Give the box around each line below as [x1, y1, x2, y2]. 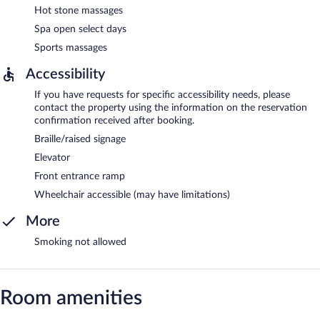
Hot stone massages [34, 5, 123, 16]
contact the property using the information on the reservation [34, 102, 307, 113]
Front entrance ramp [34, 171, 125, 181]
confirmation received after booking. [34, 115, 194, 126]
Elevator [34, 152, 70, 163]
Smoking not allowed [34, 236, 126, 247]
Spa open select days [34, 24, 126, 34]
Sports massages [34, 42, 107, 53]
